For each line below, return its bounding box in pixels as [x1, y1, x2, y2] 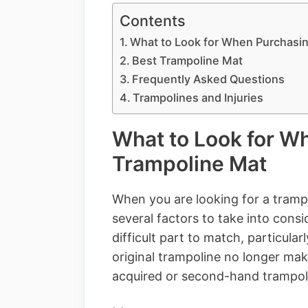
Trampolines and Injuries [133, 90, 264, 104]
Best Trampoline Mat [132, 53, 243, 67]
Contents [120, 11, 186, 30]
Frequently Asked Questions [132, 71, 285, 86]
